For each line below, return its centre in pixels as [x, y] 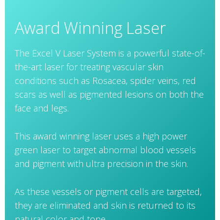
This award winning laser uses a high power [101, 136]
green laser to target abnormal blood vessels [105, 150]
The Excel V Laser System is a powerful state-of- [110, 53]
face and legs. [42, 108]
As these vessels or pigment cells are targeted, [108, 192]
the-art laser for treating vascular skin [89, 67]
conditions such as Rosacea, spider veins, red [105, 81]
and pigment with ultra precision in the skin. [101, 164]
